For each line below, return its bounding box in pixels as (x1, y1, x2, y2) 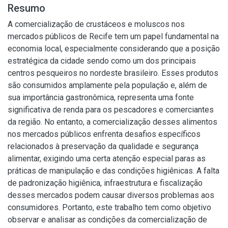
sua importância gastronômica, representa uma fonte (8, 93, 194, 102)
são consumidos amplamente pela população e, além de (8, 80, 207, 90)
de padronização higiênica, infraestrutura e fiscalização (8, 178, 203, 188)
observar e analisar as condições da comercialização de (8, 215, 207, 224)
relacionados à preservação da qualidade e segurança (8, 141, 198, 151)
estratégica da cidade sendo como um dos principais (8, 56, 196, 66)
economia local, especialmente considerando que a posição (8, 44, 220, 53)
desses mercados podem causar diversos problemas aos (8, 190, 214, 200)
